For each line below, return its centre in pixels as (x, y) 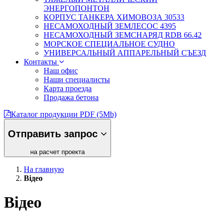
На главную (44, 169)
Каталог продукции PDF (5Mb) (64, 114)
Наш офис (61, 70)
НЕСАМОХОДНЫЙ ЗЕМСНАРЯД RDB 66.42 (123, 35)
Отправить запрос (54, 134)
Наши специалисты (77, 79)
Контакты (40, 61)
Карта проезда (68, 88)
